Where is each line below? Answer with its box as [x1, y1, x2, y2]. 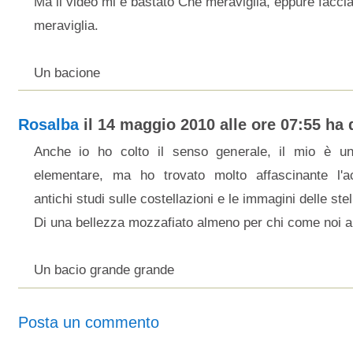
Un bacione [33, 65, 100, 80]
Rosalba [17, 116, 79, 133]
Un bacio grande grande [33, 262, 174, 277]
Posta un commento [17, 313, 159, 331]
